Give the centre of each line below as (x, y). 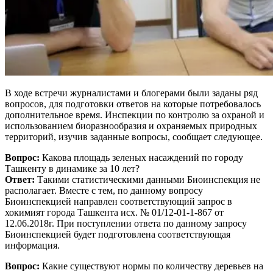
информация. (32, 245)
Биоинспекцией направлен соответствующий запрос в (119, 201)
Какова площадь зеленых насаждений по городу (141, 157)
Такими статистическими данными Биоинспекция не (149, 179)
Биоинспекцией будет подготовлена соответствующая (118, 234)
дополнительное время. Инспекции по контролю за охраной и (135, 115)
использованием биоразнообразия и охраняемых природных (131, 126)
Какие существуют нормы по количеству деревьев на (151, 266)
